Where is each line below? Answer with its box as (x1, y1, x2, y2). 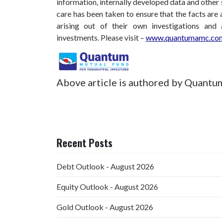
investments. (56, 33, 101, 43)
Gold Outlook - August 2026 (56, 202, 153, 212)
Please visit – (101, 33, 146, 43)
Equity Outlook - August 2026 (56, 181, 158, 191)
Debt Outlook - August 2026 (56, 161, 154, 171)
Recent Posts (56, 135, 112, 150)
